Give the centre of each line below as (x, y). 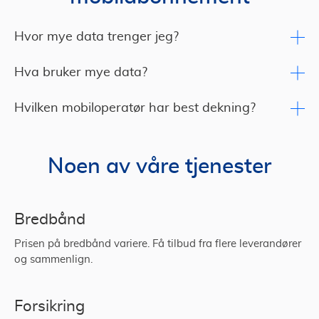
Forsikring (49, 307)
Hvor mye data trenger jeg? (96, 37)
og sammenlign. (53, 260)
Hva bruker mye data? (81, 73)
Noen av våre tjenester (159, 167)
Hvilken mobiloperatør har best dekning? (135, 109)
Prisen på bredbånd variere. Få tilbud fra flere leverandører (158, 244)
